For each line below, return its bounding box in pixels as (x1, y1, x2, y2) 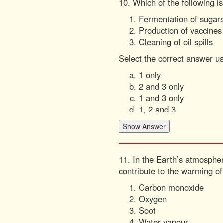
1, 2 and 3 (139, 103, 176, 115)
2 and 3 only (139, 80, 184, 92)
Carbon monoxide (139, 181, 204, 193)
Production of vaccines (139, 24, 222, 36)
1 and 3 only (139, 92, 184, 104)
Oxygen (139, 193, 167, 205)
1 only (139, 69, 161, 81)
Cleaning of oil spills (139, 36, 213, 48)
